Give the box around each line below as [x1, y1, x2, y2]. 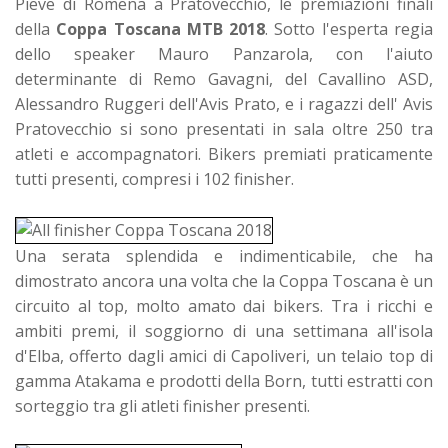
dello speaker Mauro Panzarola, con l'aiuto [15, 42, 433, 65]
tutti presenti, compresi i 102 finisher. [15, 167, 294, 190]
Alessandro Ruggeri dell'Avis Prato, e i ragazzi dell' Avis [15, 92, 433, 115]
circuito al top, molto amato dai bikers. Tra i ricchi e [15, 294, 433, 317]
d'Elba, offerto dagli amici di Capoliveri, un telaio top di [15, 344, 433, 367]
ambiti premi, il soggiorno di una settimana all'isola [15, 319, 433, 342]
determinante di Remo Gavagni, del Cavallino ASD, [15, 67, 433, 90]
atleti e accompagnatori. [15, 142, 208, 165]
